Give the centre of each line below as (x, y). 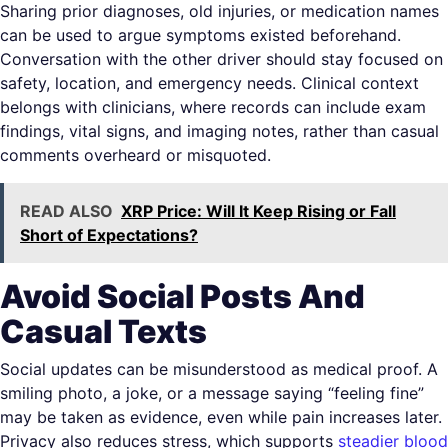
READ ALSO (66, 211)
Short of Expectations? (109, 235)
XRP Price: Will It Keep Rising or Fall (258, 211)
